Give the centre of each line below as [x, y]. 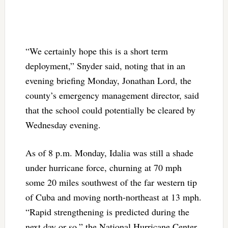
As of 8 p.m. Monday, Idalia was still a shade [109, 153]
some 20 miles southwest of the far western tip [111, 182]
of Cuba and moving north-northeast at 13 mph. [113, 197]
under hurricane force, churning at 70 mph [103, 168]
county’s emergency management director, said [112, 95]
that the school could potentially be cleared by [110, 110]
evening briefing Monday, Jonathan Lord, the [108, 81]
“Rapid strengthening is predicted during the [107, 212]
